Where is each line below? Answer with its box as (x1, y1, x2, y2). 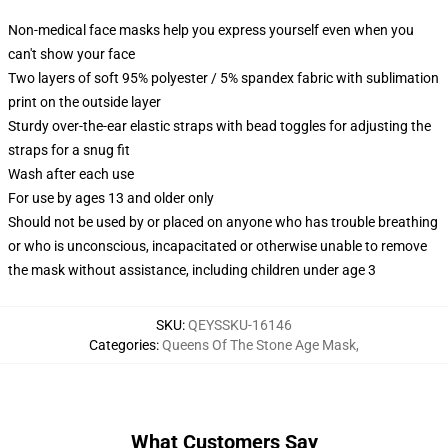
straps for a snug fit (8, 142, 130, 158)
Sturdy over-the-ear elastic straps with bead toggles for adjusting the (8, 118, 431, 134)
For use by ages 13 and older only (8, 190, 214, 206)
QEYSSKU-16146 (188, 317, 292, 333)
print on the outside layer (8, 94, 161, 110)
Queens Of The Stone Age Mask (162, 337, 356, 353)
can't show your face (8, 46, 135, 62)
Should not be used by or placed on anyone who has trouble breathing (8, 214, 438, 230)
